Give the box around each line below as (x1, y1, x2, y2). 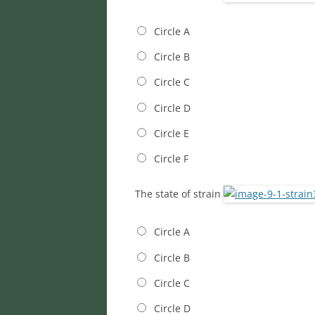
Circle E (153, 126, 189, 140)
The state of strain (135, 187, 224, 201)
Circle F (153, 152, 188, 166)
